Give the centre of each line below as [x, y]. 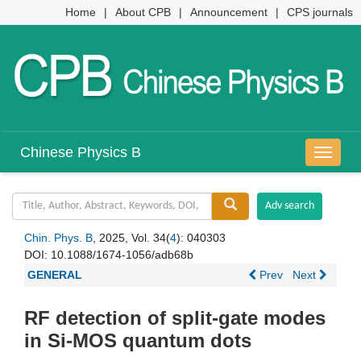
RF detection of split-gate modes [175, 318]
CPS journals [320, 12]
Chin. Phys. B [58, 238]
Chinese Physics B [81, 153]
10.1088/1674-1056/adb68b [122, 255]
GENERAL [55, 275]
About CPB [143, 12]
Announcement [229, 12]
